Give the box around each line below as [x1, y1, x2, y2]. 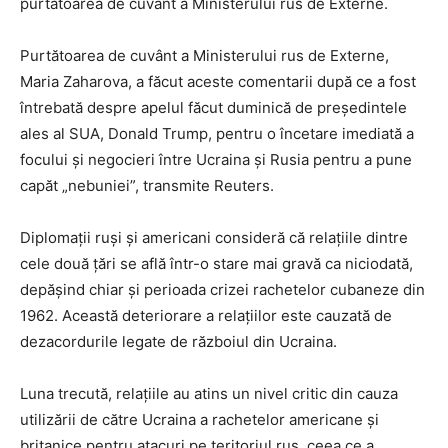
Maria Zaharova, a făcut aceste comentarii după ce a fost [20, 72, 416, 92]
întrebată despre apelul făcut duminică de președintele [20, 98, 407, 118]
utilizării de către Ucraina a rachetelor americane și [20, 410, 379, 430]
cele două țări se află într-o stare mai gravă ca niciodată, [20, 254, 413, 274]
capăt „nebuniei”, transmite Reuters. [20, 176, 274, 196]
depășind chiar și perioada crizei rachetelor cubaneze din [20, 280, 425, 300]
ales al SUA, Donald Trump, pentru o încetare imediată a [20, 124, 414, 144]
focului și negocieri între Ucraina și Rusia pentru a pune [20, 150, 412, 170]
